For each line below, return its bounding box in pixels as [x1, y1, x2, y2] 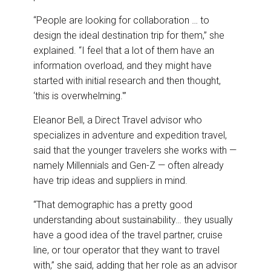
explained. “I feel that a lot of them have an [33, 45, 214, 57]
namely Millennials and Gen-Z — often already [33, 160, 224, 172]
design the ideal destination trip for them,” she [33, 30, 224, 42]
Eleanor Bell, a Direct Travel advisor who [33, 114, 202, 126]
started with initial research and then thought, [33, 75, 221, 87]
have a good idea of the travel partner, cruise [33, 229, 223, 241]
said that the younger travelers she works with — [33, 145, 237, 157]
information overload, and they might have [33, 60, 212, 72]
